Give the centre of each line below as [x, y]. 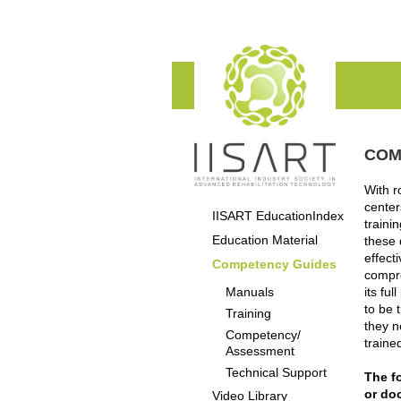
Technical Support [276, 372]
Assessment [260, 351]
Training [248, 313]
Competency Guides [274, 264]
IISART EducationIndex [278, 216]
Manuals [250, 292]
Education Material [265, 240]
